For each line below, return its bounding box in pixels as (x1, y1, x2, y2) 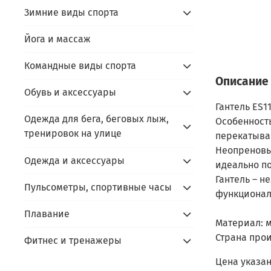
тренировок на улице (24, 128, 122, 140)
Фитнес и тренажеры (24, 235, 122, 247)
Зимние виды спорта (24, 6, 119, 18)
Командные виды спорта (24, 60, 136, 71)
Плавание (24, 207, 70, 220)
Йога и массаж (24, 33, 91, 45)
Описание (215, 74, 269, 88)
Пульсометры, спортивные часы (24, 181, 172, 193)
